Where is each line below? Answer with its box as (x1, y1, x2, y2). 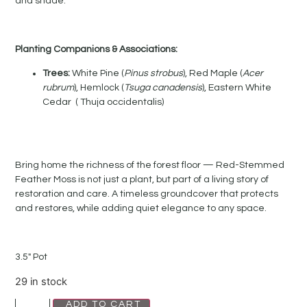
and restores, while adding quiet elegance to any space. (15, 203, 267, 213)
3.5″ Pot (15, 251, 48, 262)
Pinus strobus (124, 68, 184, 78)
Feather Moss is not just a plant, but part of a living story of (15, 174, 269, 184)
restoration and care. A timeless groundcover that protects (15, 188, 279, 199)
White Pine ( (70, 68, 125, 78)
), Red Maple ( (183, 68, 243, 78)
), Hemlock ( (74, 82, 125, 93)
